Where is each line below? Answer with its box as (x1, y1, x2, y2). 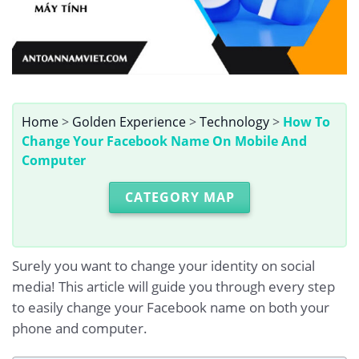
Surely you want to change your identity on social (12, 256, 315, 275)
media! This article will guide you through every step (12, 276, 335, 296)
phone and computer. (12, 318, 147, 337)
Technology (200, 113, 269, 131)
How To (283, 113, 330, 131)
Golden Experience (72, 113, 186, 131)
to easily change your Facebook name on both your (12, 297, 329, 317)
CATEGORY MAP (124, 188, 235, 207)
